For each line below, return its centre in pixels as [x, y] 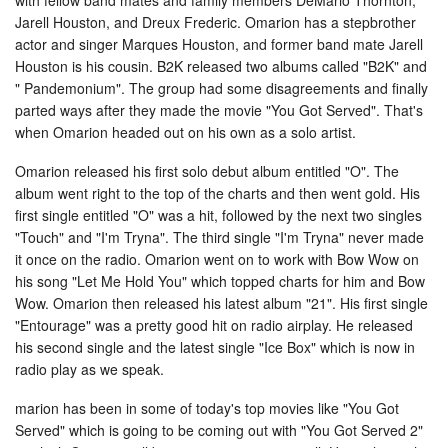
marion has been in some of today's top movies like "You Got [207, 407]
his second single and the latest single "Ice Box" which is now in [215, 346]
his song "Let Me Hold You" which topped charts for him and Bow [220, 280]
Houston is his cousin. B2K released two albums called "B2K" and [221, 65]
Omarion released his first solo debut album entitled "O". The [207, 170]
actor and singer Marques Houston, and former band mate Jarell [219, 43]
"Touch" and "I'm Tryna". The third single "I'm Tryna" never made [219, 236]
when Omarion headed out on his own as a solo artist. [185, 131]
